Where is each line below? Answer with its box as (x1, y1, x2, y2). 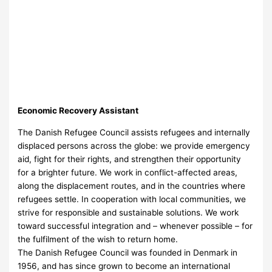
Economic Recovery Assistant (18, 106, 139, 116)
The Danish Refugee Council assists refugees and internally (18, 127, 251, 137)
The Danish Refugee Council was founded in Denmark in (18, 247, 238, 257)
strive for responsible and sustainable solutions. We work (18, 207, 239, 217)
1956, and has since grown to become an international (18, 260, 231, 271)
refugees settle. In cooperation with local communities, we (18, 194, 246, 204)
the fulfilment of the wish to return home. (18, 234, 178, 244)
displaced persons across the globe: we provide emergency (18, 140, 251, 151)
